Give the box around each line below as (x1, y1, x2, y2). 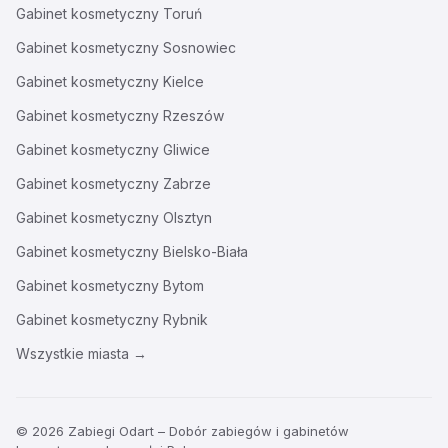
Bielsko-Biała (163, 243, 248, 260)
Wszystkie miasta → (16, 345, 147, 362)
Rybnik (163, 311, 208, 328)
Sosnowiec (163, 39, 236, 56)
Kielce (163, 73, 204, 90)
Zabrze (163, 175, 211, 192)
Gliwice (163, 141, 210, 158)
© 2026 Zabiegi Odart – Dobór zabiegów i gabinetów (16, 423, 349, 439)
